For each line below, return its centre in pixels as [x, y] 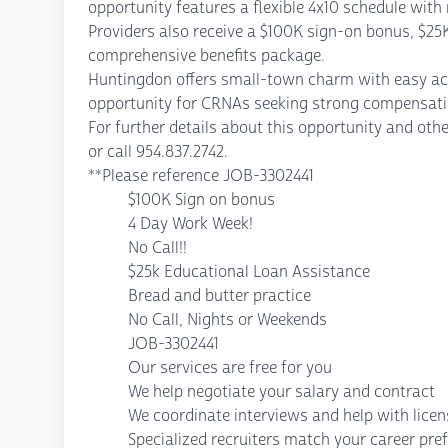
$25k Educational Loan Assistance [249, 271]
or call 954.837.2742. [158, 151]
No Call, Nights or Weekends [227, 319]
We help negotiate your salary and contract [281, 391]
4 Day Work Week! [190, 223]
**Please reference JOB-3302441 [201, 175]
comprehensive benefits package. [206, 55]
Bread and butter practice [219, 295]
